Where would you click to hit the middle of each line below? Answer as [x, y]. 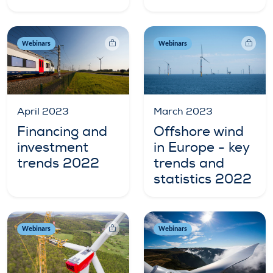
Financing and [62, 132]
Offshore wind [199, 132]
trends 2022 [58, 163]
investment [53, 147]
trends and [189, 163]
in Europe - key [201, 147]
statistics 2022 [203, 179]
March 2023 [183, 112]
